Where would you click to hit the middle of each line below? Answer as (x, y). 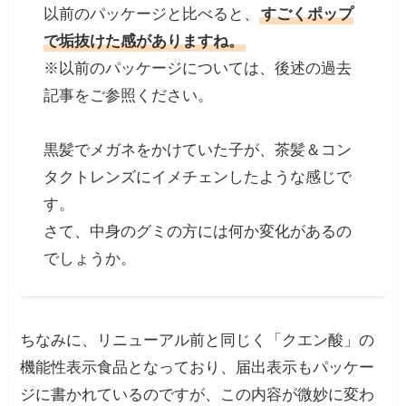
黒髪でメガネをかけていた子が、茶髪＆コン (197, 150)
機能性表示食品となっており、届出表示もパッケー (198, 367)
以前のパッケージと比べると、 (151, 14)
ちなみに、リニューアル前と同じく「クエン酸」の (198, 340)
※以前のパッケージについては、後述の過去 (197, 69)
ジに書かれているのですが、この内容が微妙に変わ (198, 394)
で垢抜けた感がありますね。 (143, 42)
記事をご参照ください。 (128, 96)
